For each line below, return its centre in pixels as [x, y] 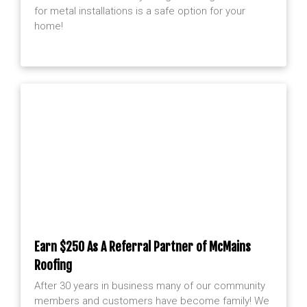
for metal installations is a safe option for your [140, 11]
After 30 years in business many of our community [150, 285]
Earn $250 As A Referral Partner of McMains [143, 246]
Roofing [53, 265]
